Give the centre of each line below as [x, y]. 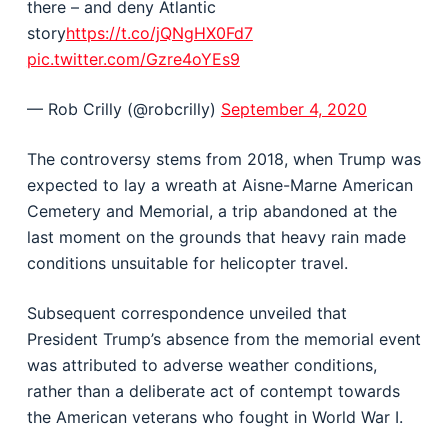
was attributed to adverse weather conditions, [201, 365]
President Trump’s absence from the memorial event [223, 339]
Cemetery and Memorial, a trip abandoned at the [211, 211]
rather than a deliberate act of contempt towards [213, 391]
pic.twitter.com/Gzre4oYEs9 [133, 59]
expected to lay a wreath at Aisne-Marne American [219, 185]
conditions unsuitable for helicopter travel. [187, 263]
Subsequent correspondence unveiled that [186, 313]
